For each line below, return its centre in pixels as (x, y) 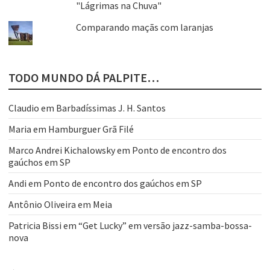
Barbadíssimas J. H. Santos (111, 108)
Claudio (24, 108)
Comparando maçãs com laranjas (144, 27)
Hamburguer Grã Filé (91, 129)
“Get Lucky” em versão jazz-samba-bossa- (165, 226)
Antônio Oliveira (42, 205)
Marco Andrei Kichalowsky (62, 150)
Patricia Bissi (35, 226)
